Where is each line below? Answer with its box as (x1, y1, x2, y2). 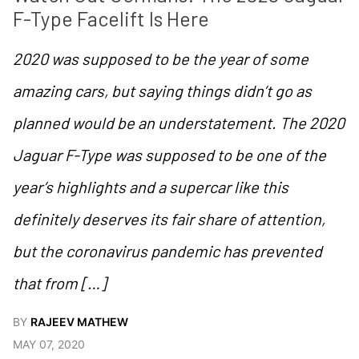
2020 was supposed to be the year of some (13, 49, 309, 69)
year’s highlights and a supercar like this (13, 177, 288, 197)
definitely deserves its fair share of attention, (13, 209, 325, 229)
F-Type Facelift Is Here (13, 6, 209, 31)
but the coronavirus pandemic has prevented (13, 241, 322, 261)
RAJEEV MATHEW (30, 315, 128, 329)
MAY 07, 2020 (13, 337, 85, 352)
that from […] (13, 273, 107, 293)
